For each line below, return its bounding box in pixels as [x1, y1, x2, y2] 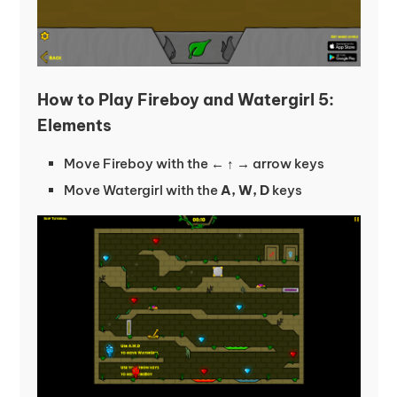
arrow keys [249, 154, 324, 172]
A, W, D [220, 181, 269, 198]
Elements [36, 114, 112, 136]
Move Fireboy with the [63, 154, 211, 172]
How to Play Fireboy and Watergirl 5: [36, 89, 334, 110]
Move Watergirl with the [63, 181, 221, 198]
